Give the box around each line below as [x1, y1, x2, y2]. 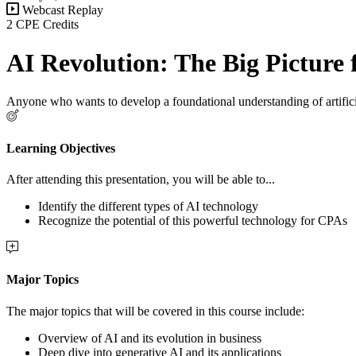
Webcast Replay [19, 2, 103, 17]
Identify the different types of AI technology [38, 199, 258, 213]
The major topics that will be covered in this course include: [6, 304, 304, 318]
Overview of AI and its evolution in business [38, 331, 261, 345]
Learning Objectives [6, 141, 115, 155]
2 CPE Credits [6, 17, 79, 31]
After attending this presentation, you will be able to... [6, 172, 275, 186]
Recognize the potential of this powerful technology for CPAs [38, 213, 347, 227]
